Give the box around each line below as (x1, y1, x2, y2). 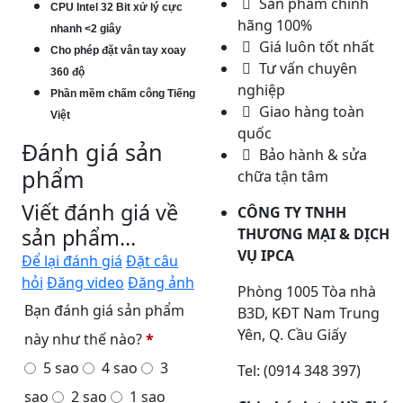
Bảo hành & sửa (255, 145, 368, 165)
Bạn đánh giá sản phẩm (24, 300, 184, 320)
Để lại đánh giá (22, 251, 122, 271)
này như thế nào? (24, 329, 146, 349)
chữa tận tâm (237, 166, 329, 186)
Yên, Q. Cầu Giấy (237, 325, 347, 345)
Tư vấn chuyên (255, 58, 358, 78)
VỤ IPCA (237, 246, 295, 265)
